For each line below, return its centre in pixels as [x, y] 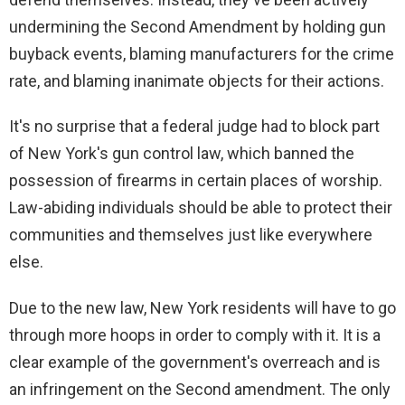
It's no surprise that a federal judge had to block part [194, 127]
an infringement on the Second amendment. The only [200, 390]
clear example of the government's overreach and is [195, 363]
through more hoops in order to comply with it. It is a [195, 335]
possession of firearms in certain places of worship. [196, 181]
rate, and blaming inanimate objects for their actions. [197, 81]
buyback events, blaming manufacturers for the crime [202, 54]
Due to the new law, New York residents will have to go [202, 308]
